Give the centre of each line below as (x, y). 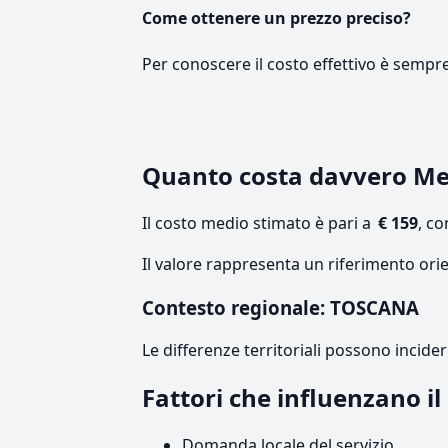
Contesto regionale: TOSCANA (280, 308)
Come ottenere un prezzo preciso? (276, 17)
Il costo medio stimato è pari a (258, 223)
